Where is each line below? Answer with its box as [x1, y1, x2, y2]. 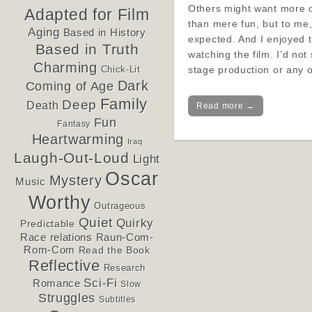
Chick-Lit [100, 64, 141, 75]
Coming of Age [25, 79, 114, 94]
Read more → [196, 100, 255, 111]
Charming [33, 60, 97, 76]
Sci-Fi [84, 276, 118, 290]
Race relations [20, 232, 93, 244]
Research [103, 263, 146, 274]
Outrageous [94, 201, 146, 212]
